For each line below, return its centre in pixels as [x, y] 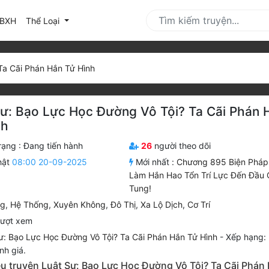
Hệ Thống [29, 205]
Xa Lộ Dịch [161, 205]
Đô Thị [123, 205]
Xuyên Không [79, 205]
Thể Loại [44, 20]
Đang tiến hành [53, 146]
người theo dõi [182, 146]
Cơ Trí [198, 205]
